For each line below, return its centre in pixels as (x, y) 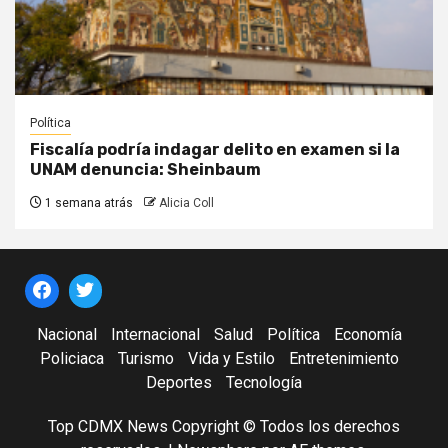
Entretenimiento (343, 358)
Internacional (155, 334)
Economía (367, 334)
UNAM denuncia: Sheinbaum (145, 169)
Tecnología (264, 382)
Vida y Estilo (231, 358)
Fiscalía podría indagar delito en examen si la (215, 149)
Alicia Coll (186, 202)
